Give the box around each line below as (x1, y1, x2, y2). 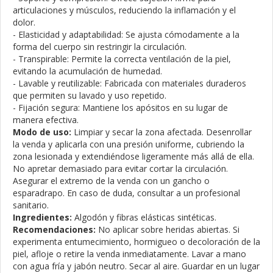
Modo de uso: (13, 126, 71, 138)
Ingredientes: (13, 211, 72, 223)
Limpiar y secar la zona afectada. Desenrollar (71, 126, 252, 138)
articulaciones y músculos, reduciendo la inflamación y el (13, 4, 236, 16)
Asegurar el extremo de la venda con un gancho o (13, 174, 210, 186)
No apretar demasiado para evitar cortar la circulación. (13, 162, 228, 174)
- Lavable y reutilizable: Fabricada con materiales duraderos (13, 77, 246, 89)
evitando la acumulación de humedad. (13, 65, 162, 77)
